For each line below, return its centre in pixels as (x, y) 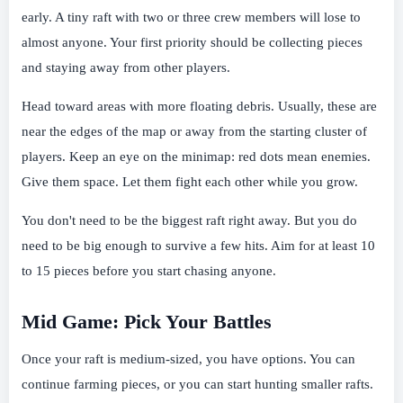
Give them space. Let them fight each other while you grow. (190, 181)
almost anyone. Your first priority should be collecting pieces (192, 42)
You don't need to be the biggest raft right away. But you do (189, 220)
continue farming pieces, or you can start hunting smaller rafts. (197, 385)
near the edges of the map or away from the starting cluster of (194, 131)
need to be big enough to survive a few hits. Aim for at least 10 (198, 245)
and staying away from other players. (126, 67)
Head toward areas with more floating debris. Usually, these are (199, 106)
